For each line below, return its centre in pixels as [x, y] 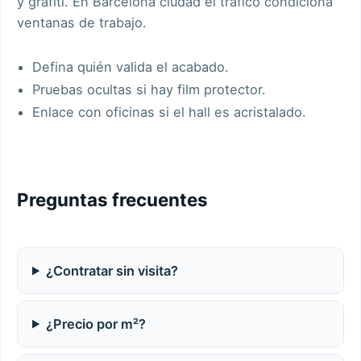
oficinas [131, 112]
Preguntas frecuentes [112, 199]
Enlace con [69, 112]
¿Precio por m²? [96, 324]
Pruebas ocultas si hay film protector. [149, 89]
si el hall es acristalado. [231, 112]
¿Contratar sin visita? [112, 270]
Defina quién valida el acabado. [131, 66]
